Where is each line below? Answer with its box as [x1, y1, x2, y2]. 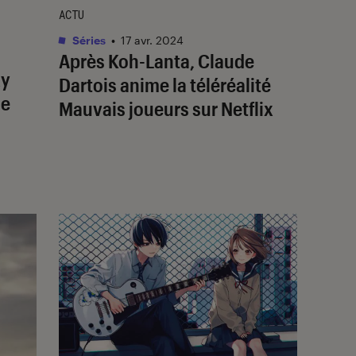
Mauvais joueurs [59, 96, 189, 120]
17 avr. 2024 [121, 33, 184, 47]
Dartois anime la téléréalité [59, 72, 271, 96]
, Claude [190, 48, 254, 72]
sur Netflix [189, 96, 273, 120]
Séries [70, 33, 106, 47]
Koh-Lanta [108, 48, 190, 72]
